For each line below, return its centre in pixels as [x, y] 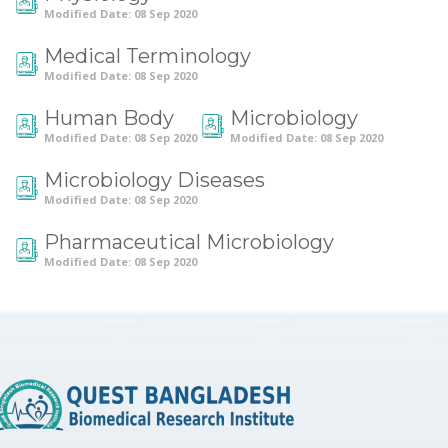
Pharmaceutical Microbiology [189, 241]
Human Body [109, 117]
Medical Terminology [147, 55]
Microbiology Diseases [154, 179]
